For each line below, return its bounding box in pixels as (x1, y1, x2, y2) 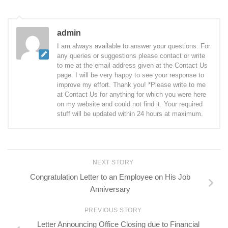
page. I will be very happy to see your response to (57, 71, 204, 79)
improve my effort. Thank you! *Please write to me (57, 81, 206, 89)
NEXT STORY (92, 159, 136, 166)
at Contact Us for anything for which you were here (57, 91, 206, 99)
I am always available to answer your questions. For (57, 42, 210, 50)
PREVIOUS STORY (84, 206, 144, 214)
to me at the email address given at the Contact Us (57, 62, 208, 70)
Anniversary (90, 184, 130, 193)
